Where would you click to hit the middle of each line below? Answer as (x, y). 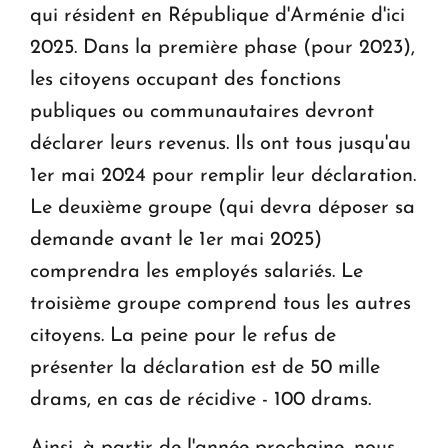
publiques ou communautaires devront (202, 111)
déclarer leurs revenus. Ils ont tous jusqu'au (220, 143)
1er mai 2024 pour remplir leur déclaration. (223, 175)
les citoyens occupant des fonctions (185, 79)
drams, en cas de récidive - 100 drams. (200, 399)
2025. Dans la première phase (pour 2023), (222, 47)
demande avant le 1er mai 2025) (176, 239)
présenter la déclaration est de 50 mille (205, 367)
